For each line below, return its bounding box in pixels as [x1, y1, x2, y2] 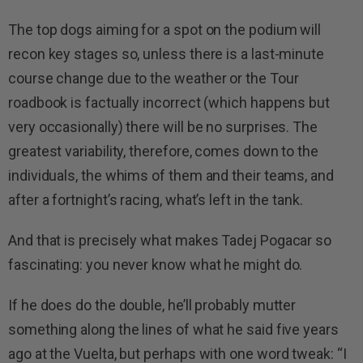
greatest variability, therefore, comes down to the [8, 143, 319, 160]
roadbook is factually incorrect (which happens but [8, 94, 331, 112]
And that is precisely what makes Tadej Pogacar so [8, 232, 332, 250]
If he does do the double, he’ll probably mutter [8, 297, 297, 314]
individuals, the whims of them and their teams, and [8, 167, 334, 185]
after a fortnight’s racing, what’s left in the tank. [8, 191, 303, 209]
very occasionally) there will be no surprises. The [8, 118, 318, 136]
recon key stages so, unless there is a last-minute [8, 45, 325, 63]
